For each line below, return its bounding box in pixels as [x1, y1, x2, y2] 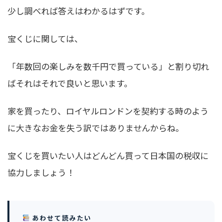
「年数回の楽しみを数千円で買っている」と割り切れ [7, 59, 209, 72]
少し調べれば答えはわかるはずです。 [7, 4, 150, 17]
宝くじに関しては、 [7, 32, 83, 45]
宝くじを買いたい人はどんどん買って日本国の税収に [7, 149, 209, 162]
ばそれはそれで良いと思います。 [7, 76, 132, 89]
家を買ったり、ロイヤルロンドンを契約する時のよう [7, 104, 209, 117]
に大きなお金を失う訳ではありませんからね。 [7, 121, 184, 134]
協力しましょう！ [7, 166, 75, 178]
